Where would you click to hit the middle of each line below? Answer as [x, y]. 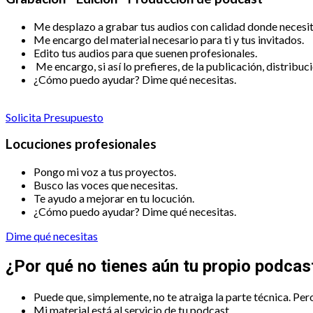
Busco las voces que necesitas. [105, 185]
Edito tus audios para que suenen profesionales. [145, 52]
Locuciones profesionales [81, 144]
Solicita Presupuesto [54, 117]
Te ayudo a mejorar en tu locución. [114, 198]
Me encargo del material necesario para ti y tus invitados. [169, 39]
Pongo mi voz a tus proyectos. [105, 172]
